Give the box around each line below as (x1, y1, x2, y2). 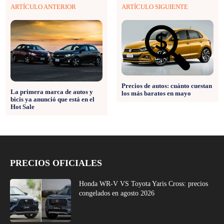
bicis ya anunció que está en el (10, 95, 94, 103)
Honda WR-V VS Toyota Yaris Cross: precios (79, 180, 208, 188)
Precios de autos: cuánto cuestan (121, 81, 212, 89)
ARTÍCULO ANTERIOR (10, 3, 76, 11)
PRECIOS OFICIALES (10, 158, 102, 168)
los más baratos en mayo (121, 89, 191, 97)
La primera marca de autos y (10, 88, 93, 96)
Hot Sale (10, 103, 34, 111)
